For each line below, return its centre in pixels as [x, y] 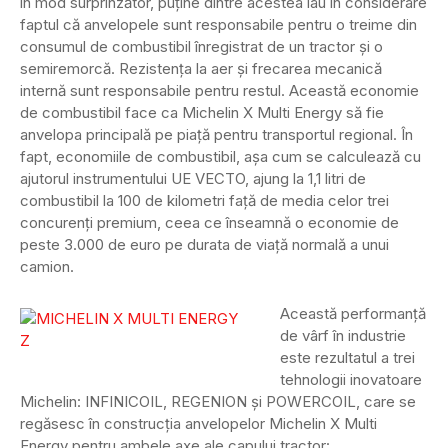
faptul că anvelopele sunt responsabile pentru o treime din [218, 25]
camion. [47, 267]
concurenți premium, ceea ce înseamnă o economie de [209, 223]
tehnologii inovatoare [351, 380]
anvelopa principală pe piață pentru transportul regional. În [216, 135]
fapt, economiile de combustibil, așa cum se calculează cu [220, 157]
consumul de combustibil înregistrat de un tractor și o [201, 47]
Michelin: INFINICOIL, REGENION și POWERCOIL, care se [218, 402]
